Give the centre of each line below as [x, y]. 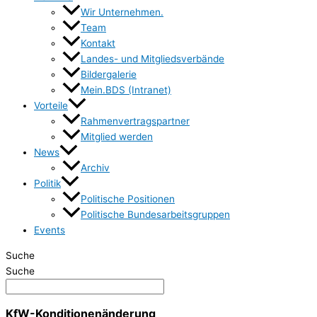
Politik [47, 184]
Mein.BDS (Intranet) [126, 90]
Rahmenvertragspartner [135, 121]
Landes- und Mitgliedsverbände [152, 58]
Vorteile [51, 106]
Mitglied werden [117, 137]
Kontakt [98, 43]
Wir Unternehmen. [122, 12]
